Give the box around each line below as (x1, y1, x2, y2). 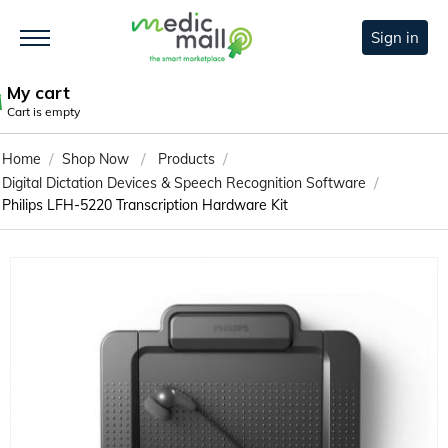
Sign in (371, 28, 419, 48)
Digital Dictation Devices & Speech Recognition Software (2, 174, 366, 193)
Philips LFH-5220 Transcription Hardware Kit (2, 196, 288, 215)
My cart (7, 82, 70, 104)
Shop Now (62, 150, 129, 169)
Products (158, 150, 215, 169)
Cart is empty (7, 104, 80, 120)
